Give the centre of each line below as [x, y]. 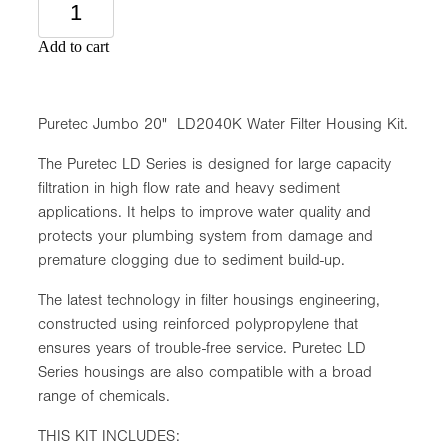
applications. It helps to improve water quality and [204, 211]
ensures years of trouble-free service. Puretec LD [202, 347]
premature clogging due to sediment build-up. [194, 259]
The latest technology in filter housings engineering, [209, 299]
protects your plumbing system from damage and [205, 235]
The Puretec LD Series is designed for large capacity [214, 163]
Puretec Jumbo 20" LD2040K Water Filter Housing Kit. [223, 123]
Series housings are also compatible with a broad [205, 371]
